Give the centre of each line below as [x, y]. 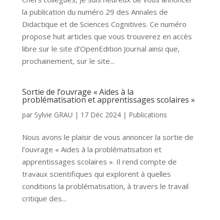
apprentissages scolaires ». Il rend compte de [99, 162]
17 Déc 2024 [100, 115]
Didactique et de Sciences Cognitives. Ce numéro [104, 24]
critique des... [44, 198]
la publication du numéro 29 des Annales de [95, 12]
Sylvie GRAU [53, 115]
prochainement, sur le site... [68, 61]
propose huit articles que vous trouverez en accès [107, 36]
